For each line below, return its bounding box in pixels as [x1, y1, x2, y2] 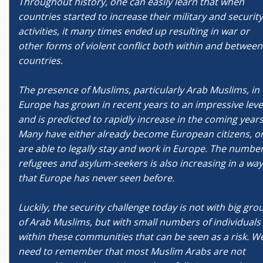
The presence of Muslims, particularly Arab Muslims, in [18, 83, 259, 96]
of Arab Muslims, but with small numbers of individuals [18, 215, 261, 228]
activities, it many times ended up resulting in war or [18, 25, 249, 38]
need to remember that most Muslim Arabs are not [18, 245, 245, 258]
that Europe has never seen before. [18, 171, 174, 184]
